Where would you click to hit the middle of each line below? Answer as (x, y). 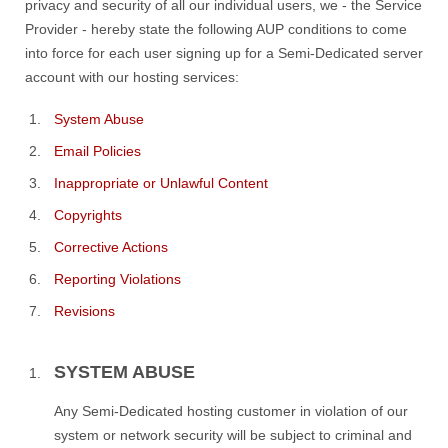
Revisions (84, 311)
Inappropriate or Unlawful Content (161, 183)
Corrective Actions (111, 247)
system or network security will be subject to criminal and (233, 434)
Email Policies (97, 151)
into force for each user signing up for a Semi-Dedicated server (224, 53)
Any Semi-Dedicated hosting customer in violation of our (231, 410)
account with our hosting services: (132, 77)
